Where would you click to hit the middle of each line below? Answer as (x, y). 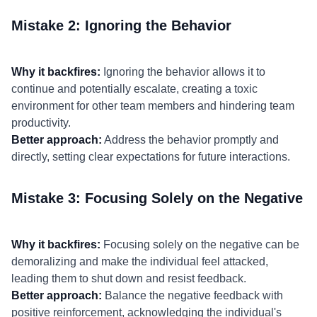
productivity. (41, 123)
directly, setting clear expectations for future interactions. (151, 157)
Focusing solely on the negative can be (200, 244)
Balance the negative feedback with (192, 295)
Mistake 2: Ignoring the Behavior (121, 25)
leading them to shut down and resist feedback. (129, 278)
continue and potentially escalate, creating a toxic (134, 89)
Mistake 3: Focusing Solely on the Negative (157, 198)
